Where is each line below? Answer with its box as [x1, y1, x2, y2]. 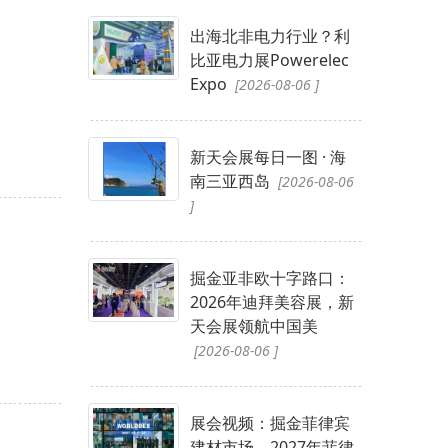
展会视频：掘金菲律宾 [189, 411, 350, 434]
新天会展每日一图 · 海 [189, 145, 346, 168]
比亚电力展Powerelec [189, 48, 349, 71]
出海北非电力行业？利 [189, 24, 350, 47]
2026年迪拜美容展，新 [189, 290, 354, 313]
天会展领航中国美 [189, 314, 318, 337]
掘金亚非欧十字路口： [189, 266, 350, 289]
